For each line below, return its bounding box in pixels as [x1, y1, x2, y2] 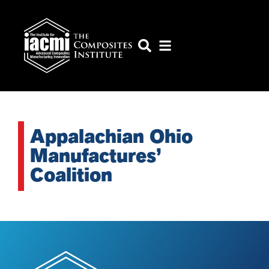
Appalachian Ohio [30, 124, 193, 150]
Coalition [30, 162, 112, 189]
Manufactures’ [30, 143, 162, 169]
